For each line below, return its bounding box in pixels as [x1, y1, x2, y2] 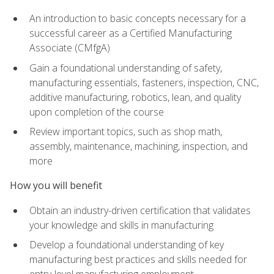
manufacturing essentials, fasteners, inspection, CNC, [29, 75, 259, 89]
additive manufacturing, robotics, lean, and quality [29, 90, 241, 104]
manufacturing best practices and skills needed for [29, 253, 247, 267]
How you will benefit [10, 179, 102, 193]
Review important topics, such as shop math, [29, 125, 222, 139]
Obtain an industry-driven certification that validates [29, 203, 251, 217]
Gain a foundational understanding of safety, [29, 61, 222, 75]
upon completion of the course [29, 105, 164, 119]
